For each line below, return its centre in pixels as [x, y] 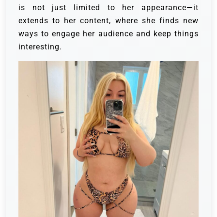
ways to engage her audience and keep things [108, 33]
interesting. [40, 46]
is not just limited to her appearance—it [108, 7]
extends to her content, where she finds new [108, 20]
